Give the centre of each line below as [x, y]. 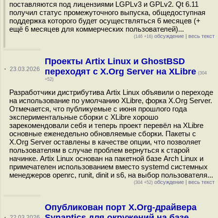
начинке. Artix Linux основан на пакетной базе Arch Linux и [106, 158]
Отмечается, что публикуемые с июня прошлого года [98, 109]
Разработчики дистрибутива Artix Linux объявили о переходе [111, 92]
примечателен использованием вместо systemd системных [109, 167]
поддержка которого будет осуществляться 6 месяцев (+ [105, 21]
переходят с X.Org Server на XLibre [120, 72]
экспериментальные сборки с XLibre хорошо [84, 117]
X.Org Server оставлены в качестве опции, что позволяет [105, 142]
